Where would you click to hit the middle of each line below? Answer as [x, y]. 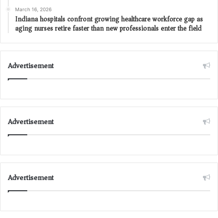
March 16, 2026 [33, 9]
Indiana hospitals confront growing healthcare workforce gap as [109, 19]
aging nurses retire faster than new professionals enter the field [108, 28]
